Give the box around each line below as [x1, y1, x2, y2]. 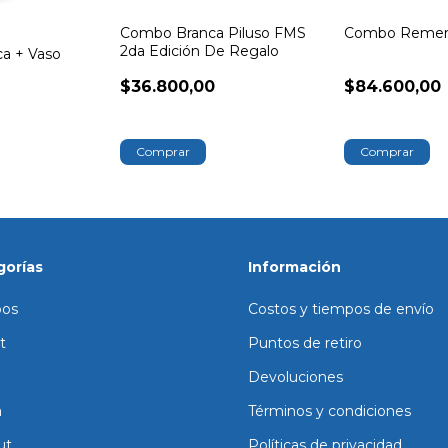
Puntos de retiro [248, 334, 362, 353]
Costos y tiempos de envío [248, 300, 434, 319]
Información [248, 258, 341, 277]
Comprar [360, 144, 415, 159]
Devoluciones [248, 368, 343, 387]
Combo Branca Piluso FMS [119, 24, 306, 42]
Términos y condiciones [248, 402, 411, 421]
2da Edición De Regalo [119, 42, 279, 60]
